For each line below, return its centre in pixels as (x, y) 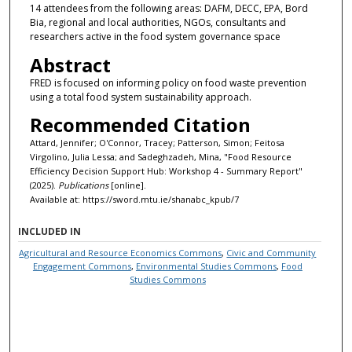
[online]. (127, 185)
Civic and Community (271, 252)
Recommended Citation (140, 125)
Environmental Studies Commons (206, 266)
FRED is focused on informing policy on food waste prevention (168, 82)
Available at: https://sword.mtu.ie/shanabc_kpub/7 (134, 200)
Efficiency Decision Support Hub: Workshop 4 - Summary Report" (166, 171)
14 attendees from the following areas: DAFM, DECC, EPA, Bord (169, 9)
